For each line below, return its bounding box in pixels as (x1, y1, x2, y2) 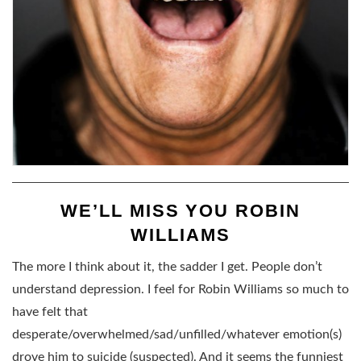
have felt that (12, 305, 88, 318)
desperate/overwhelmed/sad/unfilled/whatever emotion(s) (12, 327, 342, 341)
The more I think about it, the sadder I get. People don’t (12, 259, 322, 273)
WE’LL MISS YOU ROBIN (60, 200, 301, 221)
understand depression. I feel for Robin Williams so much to (12, 282, 349, 296)
